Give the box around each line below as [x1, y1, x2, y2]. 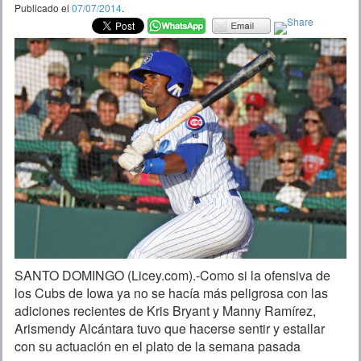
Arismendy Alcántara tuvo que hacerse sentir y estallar [15, 318, 325, 338]
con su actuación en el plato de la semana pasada [15, 336, 301, 355]
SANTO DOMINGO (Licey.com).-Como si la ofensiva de [15, 265, 330, 284]
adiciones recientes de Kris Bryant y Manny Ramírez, [15, 301, 316, 320]
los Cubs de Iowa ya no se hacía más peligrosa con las [15, 283, 328, 302]
